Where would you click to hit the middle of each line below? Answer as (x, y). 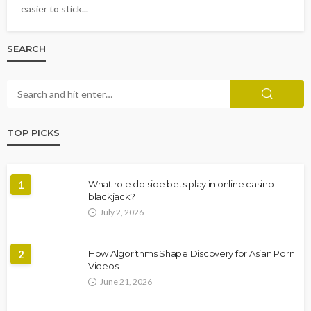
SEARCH (26, 49)
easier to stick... (54, 9)
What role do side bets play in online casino (181, 184)
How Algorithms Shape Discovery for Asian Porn (192, 253)
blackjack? (112, 196)
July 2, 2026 (122, 212)
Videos (103, 266)
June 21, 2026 (126, 281)
